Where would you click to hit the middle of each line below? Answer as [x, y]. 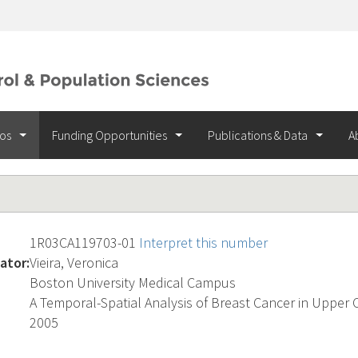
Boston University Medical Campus [133, 282]
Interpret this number [203, 243]
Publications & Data [259, 135]
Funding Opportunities [111, 135]
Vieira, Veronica [74, 263]
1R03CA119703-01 [84, 243]
